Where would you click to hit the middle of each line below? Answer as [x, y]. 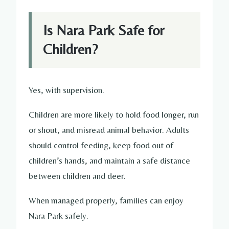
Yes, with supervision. [66, 90]
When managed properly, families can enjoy [106, 200]
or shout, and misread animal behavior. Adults [109, 130]
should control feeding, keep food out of [101, 145]
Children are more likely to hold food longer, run [114, 114]
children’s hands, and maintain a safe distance [109, 160]
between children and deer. [77, 176]
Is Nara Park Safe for [104, 30]
